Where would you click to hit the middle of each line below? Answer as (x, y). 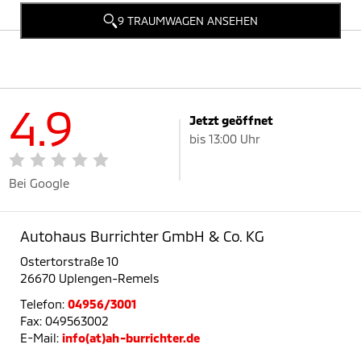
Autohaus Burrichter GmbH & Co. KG (142, 237)
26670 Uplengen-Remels (90, 278)
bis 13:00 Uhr (225, 139)
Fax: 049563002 (64, 321)
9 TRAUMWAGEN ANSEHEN (188, 20)
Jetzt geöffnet (231, 120)
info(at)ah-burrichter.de (131, 338)
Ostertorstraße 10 (69, 261)
